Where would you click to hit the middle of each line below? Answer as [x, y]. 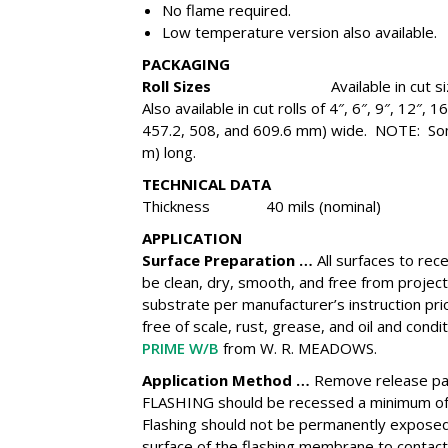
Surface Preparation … [229, 260]
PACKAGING [185, 64]
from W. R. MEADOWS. [297, 348]
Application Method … [227, 380]
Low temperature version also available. [299, 32]
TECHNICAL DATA [206, 184]
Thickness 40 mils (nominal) [261, 206]
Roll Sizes [176, 86]
